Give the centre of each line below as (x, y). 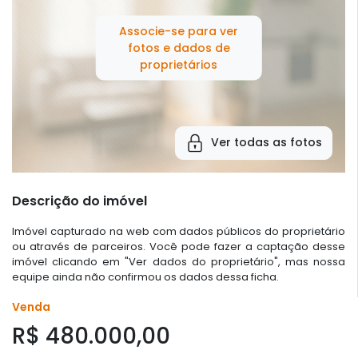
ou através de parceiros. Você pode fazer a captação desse (179, 246)
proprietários (179, 64)
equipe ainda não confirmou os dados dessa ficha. (145, 276)
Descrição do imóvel (80, 201)
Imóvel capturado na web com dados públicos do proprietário (179, 231)
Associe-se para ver (179, 31)
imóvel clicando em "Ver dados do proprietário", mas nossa (179, 261)
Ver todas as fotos (267, 143)
